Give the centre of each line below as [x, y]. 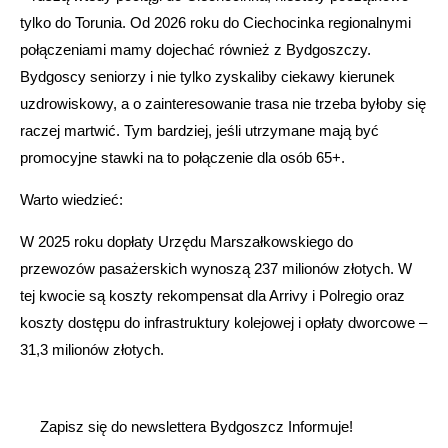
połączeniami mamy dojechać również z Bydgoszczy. [195, 50]
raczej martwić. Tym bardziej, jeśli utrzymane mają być [199, 131]
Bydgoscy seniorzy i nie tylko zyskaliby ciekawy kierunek [207, 77]
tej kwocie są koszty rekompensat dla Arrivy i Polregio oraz [212, 296]
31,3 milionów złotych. [92, 350]
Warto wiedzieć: [71, 200]
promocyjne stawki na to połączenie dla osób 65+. [182, 158]
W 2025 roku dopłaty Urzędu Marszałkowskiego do [186, 242]
